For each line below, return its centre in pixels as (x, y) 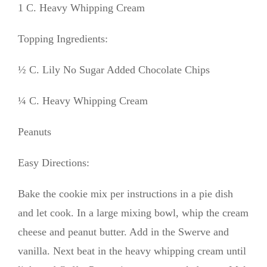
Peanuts (35, 131)
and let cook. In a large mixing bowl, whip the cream (133, 212)
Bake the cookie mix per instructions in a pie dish (125, 193)
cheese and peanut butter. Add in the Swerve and (123, 232)
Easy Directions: (54, 162)
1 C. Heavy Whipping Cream (81, 7)
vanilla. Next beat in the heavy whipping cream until (132, 251)
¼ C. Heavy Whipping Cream (83, 100)
